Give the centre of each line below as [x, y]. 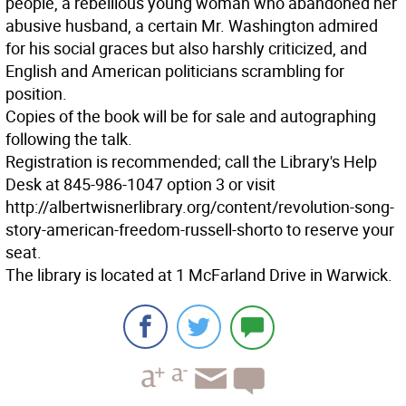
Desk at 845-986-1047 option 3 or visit [140, 184]
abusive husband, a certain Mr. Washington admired [192, 26]
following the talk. [69, 139]
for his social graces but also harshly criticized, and [186, 48]
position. [36, 94]
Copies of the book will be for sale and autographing [191, 116]
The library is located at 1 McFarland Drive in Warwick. [199, 275]
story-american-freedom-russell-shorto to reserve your [200, 230]
